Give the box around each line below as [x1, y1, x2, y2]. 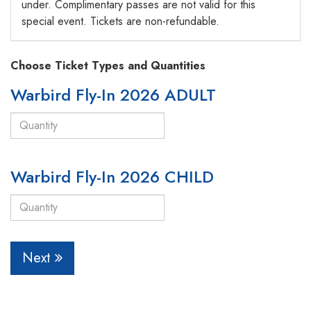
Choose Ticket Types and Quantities [10, 57, 205, 74]
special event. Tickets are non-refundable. [22, 12, 219, 29]
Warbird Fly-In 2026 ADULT [10, 82, 216, 107]
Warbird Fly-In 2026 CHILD [10, 164, 214, 189]
